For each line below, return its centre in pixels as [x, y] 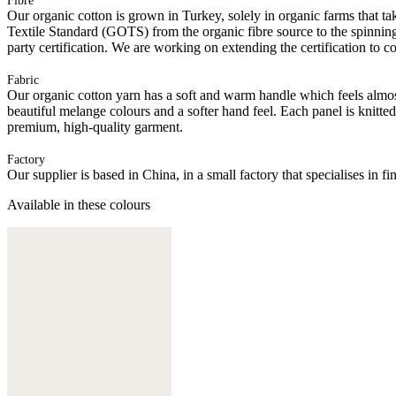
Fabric [23, 80]
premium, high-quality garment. [95, 126]
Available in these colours [79, 204]
